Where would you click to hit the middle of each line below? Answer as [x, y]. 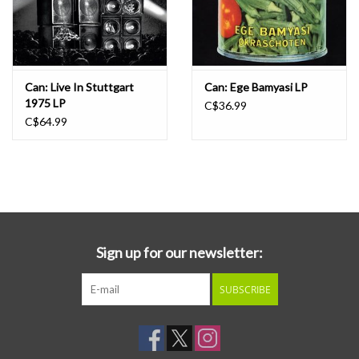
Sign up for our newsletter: [179, 253]
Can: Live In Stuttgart [79, 87]
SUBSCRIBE [245, 290]
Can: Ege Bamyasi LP [256, 87]
